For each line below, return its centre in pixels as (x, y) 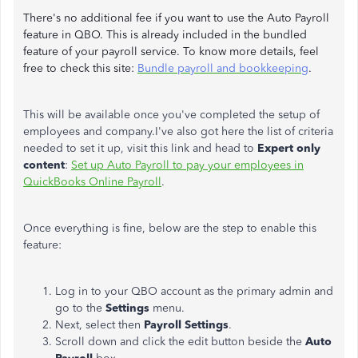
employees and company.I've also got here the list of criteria (178, 131)
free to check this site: (80, 68)
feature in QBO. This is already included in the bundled (165, 35)
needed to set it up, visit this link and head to (140, 148)
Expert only (289, 148)
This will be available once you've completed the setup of (171, 115)
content (44, 165)
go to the (79, 308)
